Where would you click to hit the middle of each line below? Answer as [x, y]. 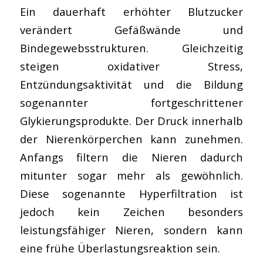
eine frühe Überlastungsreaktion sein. [120, 248]
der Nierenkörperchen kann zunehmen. [131, 139]
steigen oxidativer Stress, [131, 66]
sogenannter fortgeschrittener [131, 102]
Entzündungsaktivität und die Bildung [131, 84]
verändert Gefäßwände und [131, 29]
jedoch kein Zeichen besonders [131, 211]
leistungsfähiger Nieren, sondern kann [131, 230]
